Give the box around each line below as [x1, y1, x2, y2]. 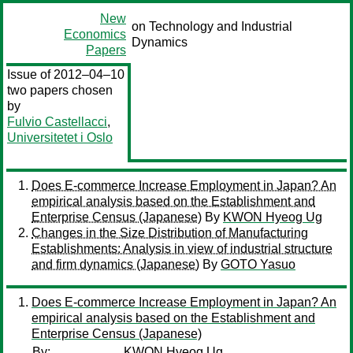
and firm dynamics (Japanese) [32, 258, 199, 271]
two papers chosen [7, 84, 113, 97]
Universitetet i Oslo [7, 131, 113, 144]
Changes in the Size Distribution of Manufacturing [32, 226, 308, 240]
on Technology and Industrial [132, 20, 292, 33]
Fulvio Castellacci [7, 115, 107, 128]
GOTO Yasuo [221, 258, 295, 271]
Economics [64, 28, 126, 41]
